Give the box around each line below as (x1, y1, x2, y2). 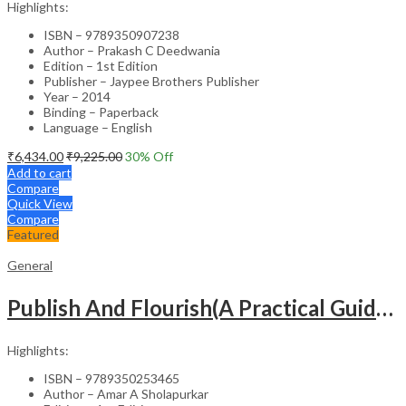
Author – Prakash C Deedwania (43, 42, 220, 58)
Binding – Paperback (43, 103, 159, 120)
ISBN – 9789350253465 (43, 370, 179, 386)
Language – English (43, 119, 152, 135)
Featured (7, 226, 59, 242)
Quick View (7, 195, 72, 211)
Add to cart (7, 164, 72, 180)
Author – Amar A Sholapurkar (43, 385, 208, 401)
